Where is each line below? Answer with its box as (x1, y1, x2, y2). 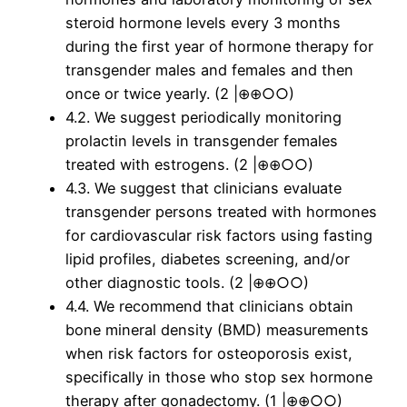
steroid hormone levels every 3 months (65, 14, 341, 33)
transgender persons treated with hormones (65, 203, 377, 222)
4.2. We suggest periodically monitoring (65, 108, 342, 127)
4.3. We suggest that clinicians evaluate (65, 179, 342, 198)
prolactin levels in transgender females (65, 132, 338, 151)
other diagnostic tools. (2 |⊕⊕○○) (65, 273, 309, 293)
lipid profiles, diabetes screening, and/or (65, 250, 350, 269)
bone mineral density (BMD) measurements (65, 321, 369, 340)
